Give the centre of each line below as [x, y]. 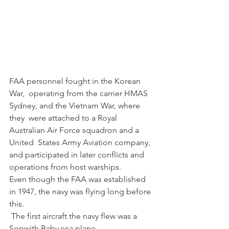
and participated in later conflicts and [79, 155]
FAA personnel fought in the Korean [76, 81]
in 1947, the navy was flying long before [81, 192]
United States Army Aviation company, [81, 143]
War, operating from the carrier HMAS [79, 94]
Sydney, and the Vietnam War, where [76, 106]
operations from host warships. [65, 167]
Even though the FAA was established [78, 179]
